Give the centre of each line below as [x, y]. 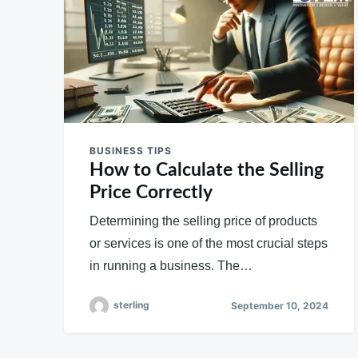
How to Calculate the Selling [207, 169]
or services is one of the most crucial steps [209, 243]
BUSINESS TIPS [131, 150]
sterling [131, 304]
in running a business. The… [171, 265]
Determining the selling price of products [203, 221]
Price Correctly [151, 192]
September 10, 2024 [279, 306]
